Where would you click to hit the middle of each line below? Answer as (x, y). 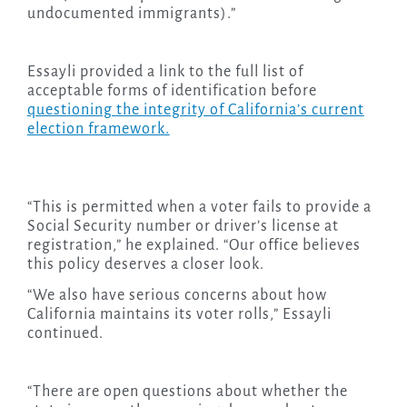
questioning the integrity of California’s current (195, 110)
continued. (65, 334)
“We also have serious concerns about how (177, 296)
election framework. (98, 129)
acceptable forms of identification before (172, 91)
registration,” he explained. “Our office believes (194, 246)
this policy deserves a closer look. (145, 265)
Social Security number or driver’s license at (183, 227)
